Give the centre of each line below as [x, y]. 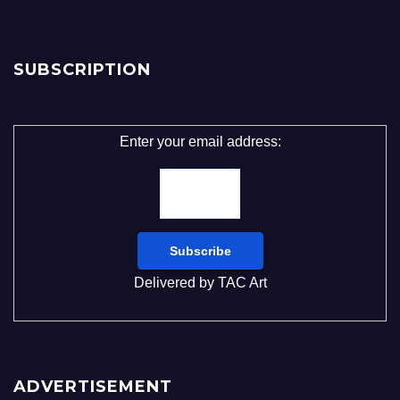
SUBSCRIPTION [82, 70]
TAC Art [242, 283]
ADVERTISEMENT [93, 387]
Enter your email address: [200, 142]
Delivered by [175, 283]
